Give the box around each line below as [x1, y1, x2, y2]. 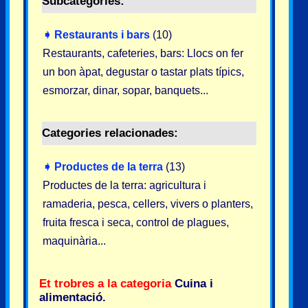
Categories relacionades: [42, 126, 178, 140]
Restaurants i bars [54, 29, 150, 41]
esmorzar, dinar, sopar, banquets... [43, 85, 208, 96]
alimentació [39, 291, 102, 305]
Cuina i [175, 277, 213, 291]
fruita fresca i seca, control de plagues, [43, 217, 229, 228]
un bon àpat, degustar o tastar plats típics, [43, 66, 244, 78]
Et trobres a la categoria [39, 277, 171, 291]
